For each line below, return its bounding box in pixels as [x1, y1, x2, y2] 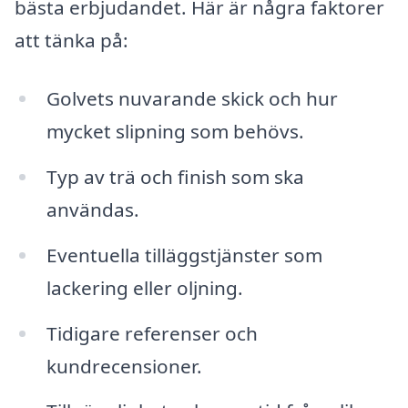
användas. [46, 196, 139, 222]
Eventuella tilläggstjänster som [46, 241, 322, 268]
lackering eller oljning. [46, 274, 243, 301]
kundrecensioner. [46, 352, 202, 379]
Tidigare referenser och [46, 320, 258, 346]
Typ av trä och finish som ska [46, 163, 304, 189]
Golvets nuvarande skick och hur [46, 86, 338, 111]
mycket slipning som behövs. [46, 118, 304, 144]
